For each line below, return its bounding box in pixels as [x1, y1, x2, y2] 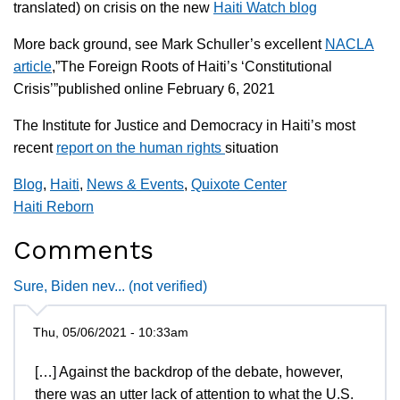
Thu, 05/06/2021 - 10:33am [33, 324, 188, 339]
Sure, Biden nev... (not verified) [13, 278, 207, 294]
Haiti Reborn [13, 198, 94, 214]
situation [225, 139, 279, 155]
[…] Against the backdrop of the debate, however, [35, 363, 343, 379]
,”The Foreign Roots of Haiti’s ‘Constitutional [52, 58, 332, 74]
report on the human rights [56, 139, 225, 155]
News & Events [87, 176, 184, 192]
